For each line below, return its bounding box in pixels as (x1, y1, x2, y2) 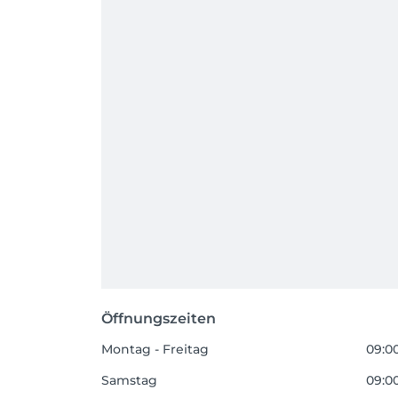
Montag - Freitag (101, 341, 209, 357)
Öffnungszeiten (101, 310, 216, 327)
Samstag (101, 372, 157, 388)
